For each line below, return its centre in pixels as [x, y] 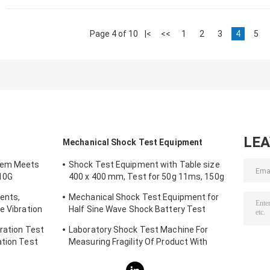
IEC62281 [87, 221]
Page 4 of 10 [114, 34]
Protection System [106, 254]
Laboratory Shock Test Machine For [139, 230]
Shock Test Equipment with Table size [144, 165]
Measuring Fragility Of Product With [138, 242]
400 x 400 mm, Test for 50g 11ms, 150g [146, 177]
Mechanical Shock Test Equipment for [144, 197]
